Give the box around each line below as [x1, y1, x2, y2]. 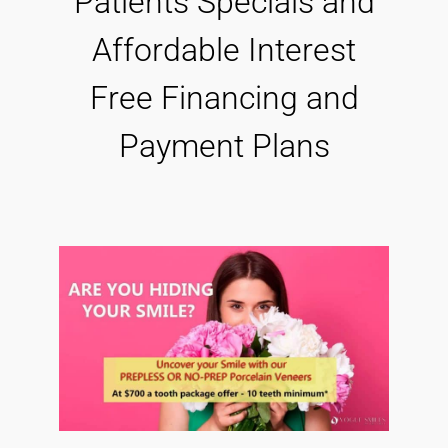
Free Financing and [89, 79, 359, 118]
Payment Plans [118, 127, 330, 166]
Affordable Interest [92, 31, 356, 70]
